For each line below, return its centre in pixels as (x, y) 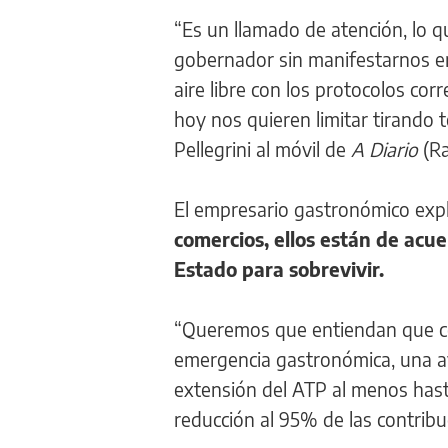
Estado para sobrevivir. (279, 268)
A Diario (384, 148)
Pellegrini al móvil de (262, 148)
